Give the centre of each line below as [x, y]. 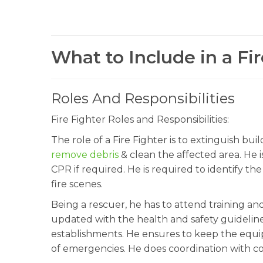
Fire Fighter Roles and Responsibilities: [140, 119]
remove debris [85, 155]
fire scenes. [77, 184]
